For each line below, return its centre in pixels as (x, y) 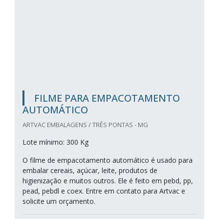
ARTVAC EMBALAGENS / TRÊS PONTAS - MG (85, 125)
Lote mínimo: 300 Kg (55, 142)
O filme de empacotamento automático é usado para (108, 160)
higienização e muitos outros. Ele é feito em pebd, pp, (108, 181)
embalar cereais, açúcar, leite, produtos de (90, 170)
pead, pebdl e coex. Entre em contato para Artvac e (104, 191)
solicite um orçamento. (59, 201)
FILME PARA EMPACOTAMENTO (107, 98)
